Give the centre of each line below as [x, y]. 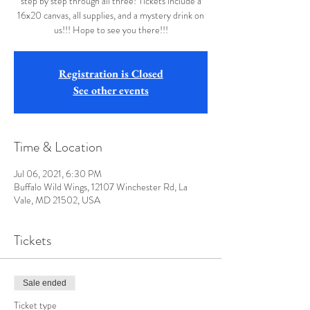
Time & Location [58, 147]
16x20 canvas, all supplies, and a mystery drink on [111, 15]
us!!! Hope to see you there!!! [111, 30]
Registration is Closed [111, 74]
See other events [111, 90]
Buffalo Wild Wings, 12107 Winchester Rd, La [101, 187]
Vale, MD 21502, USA [57, 200]
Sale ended [45, 283]
